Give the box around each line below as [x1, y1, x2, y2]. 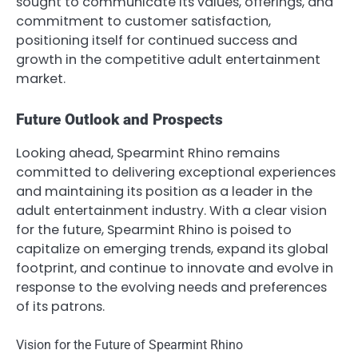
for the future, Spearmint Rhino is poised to [16, 220, 292, 239]
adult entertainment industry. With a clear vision [16, 201, 327, 220]
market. [16, 70, 66, 89]
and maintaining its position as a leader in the [16, 181, 312, 201]
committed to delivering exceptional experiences [16, 162, 336, 181]
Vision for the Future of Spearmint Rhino [16, 336, 243, 352]
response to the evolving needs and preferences [16, 277, 327, 296]
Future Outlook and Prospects [16, 110, 223, 129]
